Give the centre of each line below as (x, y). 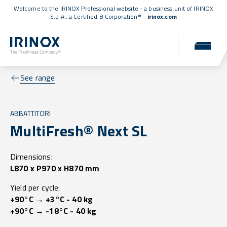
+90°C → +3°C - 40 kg (52, 199)
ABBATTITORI (31, 113)
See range (38, 78)
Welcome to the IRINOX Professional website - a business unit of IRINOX (113, 8)
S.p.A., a (62, 16)
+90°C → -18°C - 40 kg (53, 211)
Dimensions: (31, 157)
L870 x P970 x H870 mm (55, 168)
